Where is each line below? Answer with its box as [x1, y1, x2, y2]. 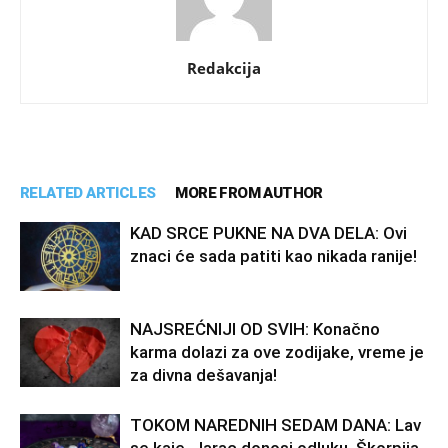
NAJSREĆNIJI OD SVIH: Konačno [130, 319, 380, 340]
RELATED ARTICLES [20, 184, 156, 203]
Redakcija [187, 58, 261, 79]
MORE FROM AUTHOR [175, 184, 323, 203]
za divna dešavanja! [130, 365, 277, 386]
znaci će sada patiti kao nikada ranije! [130, 246, 417, 267]
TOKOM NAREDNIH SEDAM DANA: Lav [130, 415, 421, 436]
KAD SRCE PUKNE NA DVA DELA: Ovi [130, 223, 407, 244]
